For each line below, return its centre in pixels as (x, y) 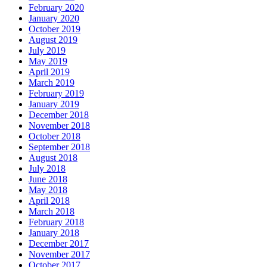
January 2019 (54, 104)
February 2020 (56, 7)
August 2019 (53, 39)
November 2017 (59, 254)
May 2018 (48, 190)
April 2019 (49, 72)
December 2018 (59, 114)
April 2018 (49, 200)
